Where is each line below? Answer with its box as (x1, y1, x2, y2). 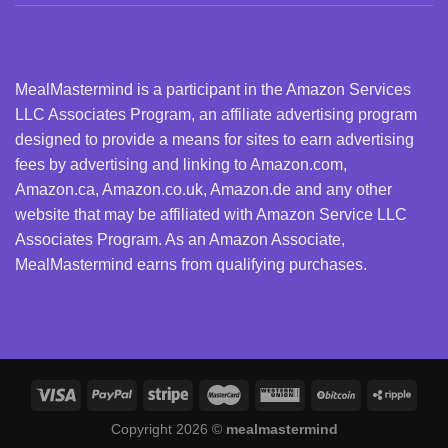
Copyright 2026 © (110, 421, 226, 438)
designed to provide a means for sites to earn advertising (15, 130, 414, 148)
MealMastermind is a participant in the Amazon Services (15, 80, 411, 98)
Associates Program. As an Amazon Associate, (15, 230, 345, 248)
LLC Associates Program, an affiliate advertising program (15, 105, 417, 123)
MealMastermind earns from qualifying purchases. (15, 255, 367, 273)
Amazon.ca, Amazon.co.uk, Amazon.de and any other (15, 180, 392, 198)
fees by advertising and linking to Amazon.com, (15, 155, 347, 173)
